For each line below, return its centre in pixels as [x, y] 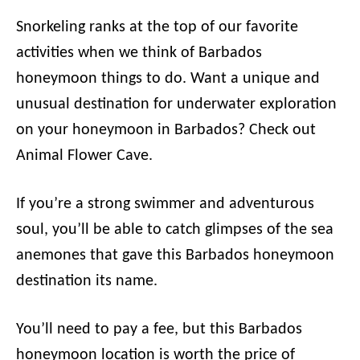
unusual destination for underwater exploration [176, 104]
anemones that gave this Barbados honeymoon [175, 256]
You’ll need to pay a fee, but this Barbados [159, 329]
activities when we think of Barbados [139, 53]
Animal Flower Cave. [86, 156]
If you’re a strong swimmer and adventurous [165, 204]
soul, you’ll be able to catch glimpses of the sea [175, 230]
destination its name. [89, 281]
